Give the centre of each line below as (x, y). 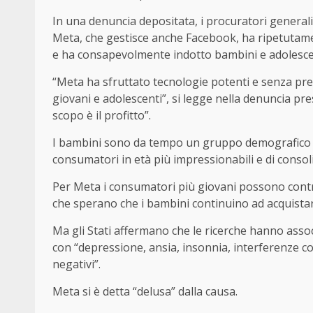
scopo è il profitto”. (102, 115)
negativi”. (77, 264)
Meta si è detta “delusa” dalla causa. (145, 291)
